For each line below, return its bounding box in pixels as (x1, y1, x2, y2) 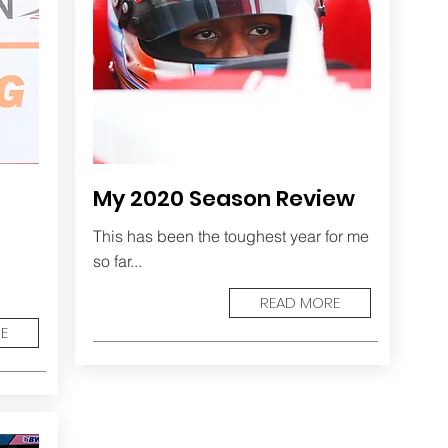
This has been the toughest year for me (92, 226, 369, 246)
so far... (92, 251, 142, 271)
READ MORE (259, 292, 340, 313)
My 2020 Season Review (92, 183, 355, 214)
